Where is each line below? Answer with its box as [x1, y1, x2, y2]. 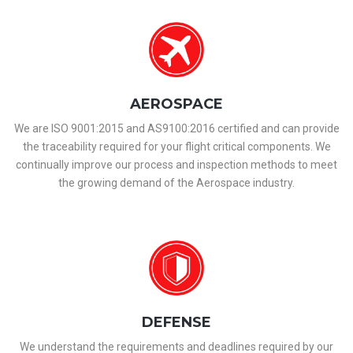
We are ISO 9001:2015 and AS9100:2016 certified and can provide [13, 122, 340, 135]
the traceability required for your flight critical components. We [22, 140, 331, 153]
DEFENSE [142, 314, 211, 331]
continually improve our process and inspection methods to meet [16, 158, 337, 171]
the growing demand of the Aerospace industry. [58, 176, 295, 189]
